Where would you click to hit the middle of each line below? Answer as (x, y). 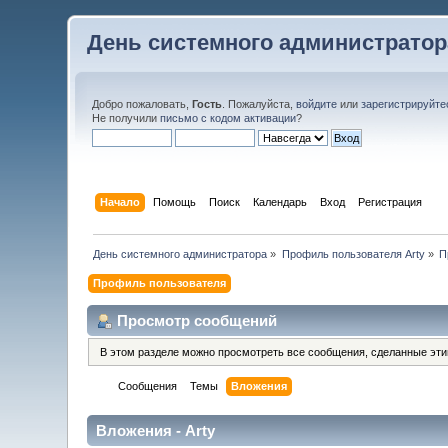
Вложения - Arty (156, 431)
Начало (119, 201)
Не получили (126, 118)
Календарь (279, 201)
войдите (317, 104)
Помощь (174, 201)
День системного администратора (180, 253)
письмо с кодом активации (228, 118)
